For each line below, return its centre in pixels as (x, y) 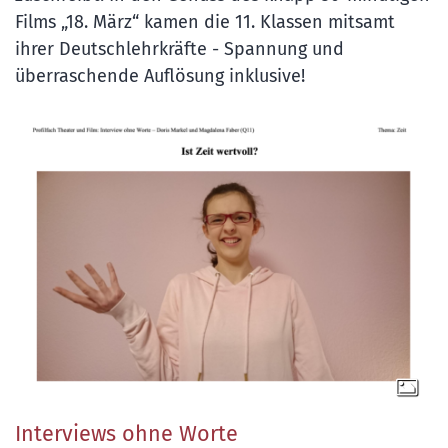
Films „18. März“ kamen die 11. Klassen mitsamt (205, 21)
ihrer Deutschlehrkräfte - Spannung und (179, 48)
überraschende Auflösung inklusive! (162, 75)
